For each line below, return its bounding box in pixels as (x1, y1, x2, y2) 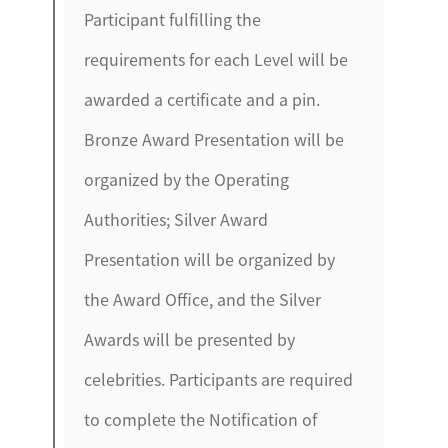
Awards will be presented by (84, 327, 296, 352)
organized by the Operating (84, 167, 290, 192)
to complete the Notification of (84, 407, 318, 432)
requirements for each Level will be (84, 47, 349, 72)
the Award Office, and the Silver (84, 287, 322, 312)
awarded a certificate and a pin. (84, 87, 321, 112)
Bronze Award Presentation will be (84, 127, 345, 152)
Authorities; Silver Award (84, 207, 269, 232)
